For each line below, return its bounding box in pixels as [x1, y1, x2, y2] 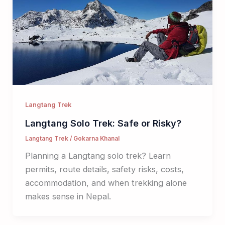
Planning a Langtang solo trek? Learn [25, 151, 171, 161]
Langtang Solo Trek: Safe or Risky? [25, 118, 181, 129]
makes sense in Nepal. [25, 191, 111, 201]
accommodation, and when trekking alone [25, 178, 187, 188]
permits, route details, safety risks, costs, [25, 164, 184, 174]
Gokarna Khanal [73, 135, 120, 143]
